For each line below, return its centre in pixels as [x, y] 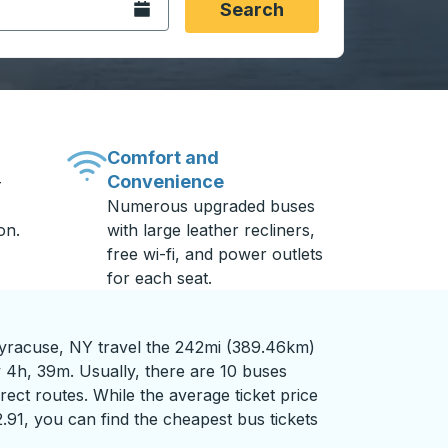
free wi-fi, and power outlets [215, 254]
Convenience [166, 181]
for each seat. [160, 278]
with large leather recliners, [211, 230]
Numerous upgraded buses [211, 206]
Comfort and [163, 157]
